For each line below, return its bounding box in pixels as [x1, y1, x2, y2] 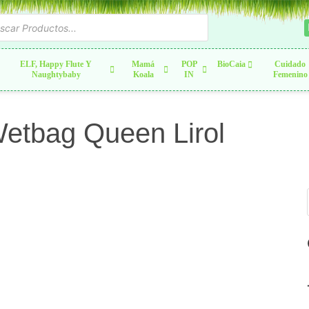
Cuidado [275, 59, 306, 69]
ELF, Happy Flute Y [20, 59, 92, 69]
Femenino [272, 70, 308, 79]
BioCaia [217, 59, 246, 69]
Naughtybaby [31, 70, 81, 79]
